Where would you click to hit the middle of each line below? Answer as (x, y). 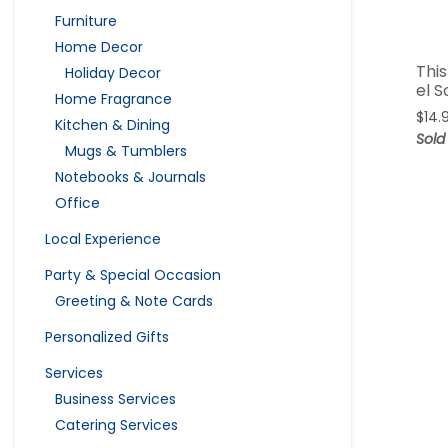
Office (77, 202)
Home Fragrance (113, 98)
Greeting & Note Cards (134, 300)
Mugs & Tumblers (126, 150)
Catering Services (116, 424)
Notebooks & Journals (130, 176)
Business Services (115, 398)
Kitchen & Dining (112, 124)
